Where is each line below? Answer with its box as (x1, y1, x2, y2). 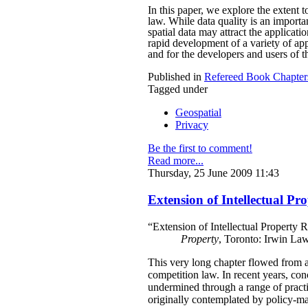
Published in (148, 71, 201, 83)
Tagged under (148, 83, 208, 96)
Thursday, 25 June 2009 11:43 (148, 167, 279, 179)
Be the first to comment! (148, 142, 252, 155)
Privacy (175, 119, 208, 131)
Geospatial (175, 107, 221, 119)
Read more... (148, 155, 203, 167)
